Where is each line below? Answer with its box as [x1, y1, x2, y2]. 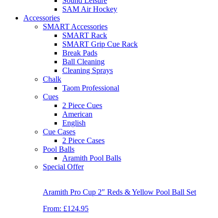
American [62, 110, 92, 119]
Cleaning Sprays [62, 66, 113, 75]
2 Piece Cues [62, 101, 102, 110]
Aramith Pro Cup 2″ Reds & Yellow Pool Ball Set [43, 188, 196, 197]
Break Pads [62, 49, 97, 57]
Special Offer [43, 163, 84, 171]
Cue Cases [43, 127, 75, 136]
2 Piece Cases [62, 136, 105, 145]
